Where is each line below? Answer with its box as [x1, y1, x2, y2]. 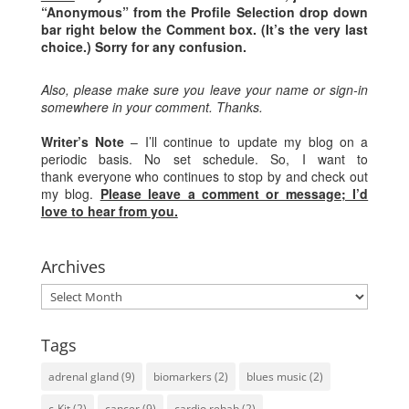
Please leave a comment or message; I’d [100, 184, 369, 203]
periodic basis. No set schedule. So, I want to [40, 150, 369, 168]
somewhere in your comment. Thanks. [40, 98, 263, 116]
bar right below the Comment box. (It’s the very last [40, 20, 369, 38]
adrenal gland [47, 369, 119, 384]
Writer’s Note [40, 132, 125, 151]
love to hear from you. [40, 202, 178, 220]
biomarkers [152, 369, 212, 384]
